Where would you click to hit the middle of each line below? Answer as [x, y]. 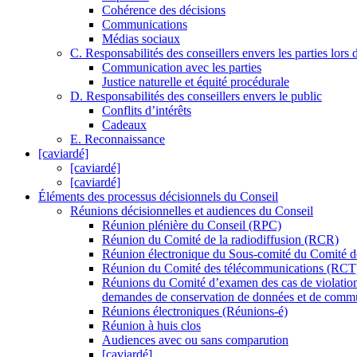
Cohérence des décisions [164, 10]
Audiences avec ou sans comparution [195, 340]
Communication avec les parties [182, 68]
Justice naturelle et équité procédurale [196, 82]
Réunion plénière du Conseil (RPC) [192, 226]
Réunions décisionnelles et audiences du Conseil [192, 211]
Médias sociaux [141, 39]
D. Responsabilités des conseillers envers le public [196, 96]
